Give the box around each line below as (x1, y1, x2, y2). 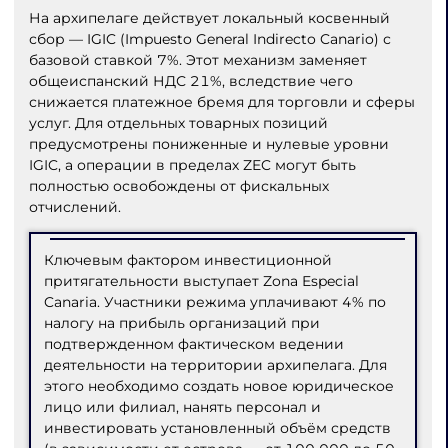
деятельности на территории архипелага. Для (44, 356, 388, 375)
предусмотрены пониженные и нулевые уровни (28, 135, 389, 154)
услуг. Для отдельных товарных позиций (28, 114, 328, 133)
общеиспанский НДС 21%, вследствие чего (28, 72, 353, 91)
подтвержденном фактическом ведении (44, 335, 345, 354)
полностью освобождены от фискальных (28, 177, 329, 196)
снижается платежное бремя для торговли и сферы (28, 93, 415, 112)
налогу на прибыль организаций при (44, 314, 321, 333)
